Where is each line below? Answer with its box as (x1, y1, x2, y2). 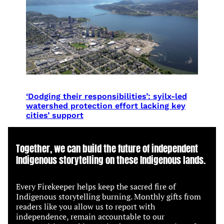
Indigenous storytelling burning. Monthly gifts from (16, 191, 201, 202)
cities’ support (25, 110, 83, 120)
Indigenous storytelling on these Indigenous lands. (16, 152, 205, 167)
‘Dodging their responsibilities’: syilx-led (25, 91, 187, 101)
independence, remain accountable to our (16, 211, 164, 222)
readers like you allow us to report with (16, 201, 155, 212)
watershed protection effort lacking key (25, 101, 185, 111)
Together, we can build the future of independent (16, 141, 198, 156)
